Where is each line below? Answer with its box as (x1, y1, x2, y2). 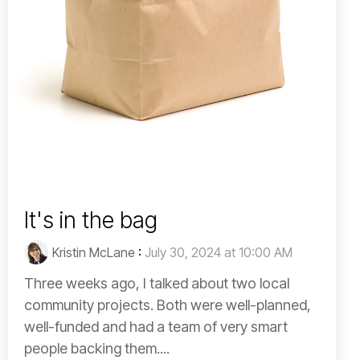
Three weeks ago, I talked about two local (24, 274, 289, 292)
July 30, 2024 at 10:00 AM (145, 243, 292, 260)
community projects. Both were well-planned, (24, 296, 311, 313)
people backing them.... (24, 339, 170, 357)
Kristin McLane (52, 243, 135, 260)
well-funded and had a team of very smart (24, 317, 288, 335)
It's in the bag (24, 206, 157, 234)
